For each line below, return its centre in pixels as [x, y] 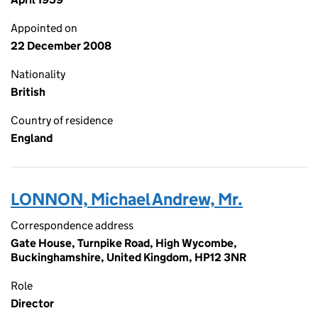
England [32, 138]
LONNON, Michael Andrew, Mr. [127, 199]
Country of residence [62, 120]
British [28, 92]
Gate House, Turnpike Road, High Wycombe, [124, 243]
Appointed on [44, 28]
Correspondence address [72, 225]
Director [32, 303]
